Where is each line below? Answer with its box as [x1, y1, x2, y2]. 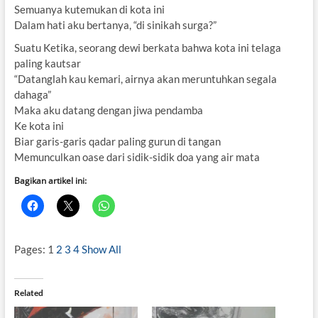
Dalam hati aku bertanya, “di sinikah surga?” [13, 18, 216, 31]
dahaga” [13, 87, 51, 101]
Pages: [13, 242, 48, 256]
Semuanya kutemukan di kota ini [13, 2, 165, 16]
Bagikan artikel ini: [13, 174, 87, 187]
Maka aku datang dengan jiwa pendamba [13, 103, 203, 116]
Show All [81, 242, 121, 256]
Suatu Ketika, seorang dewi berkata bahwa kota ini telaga [13, 40, 281, 54]
